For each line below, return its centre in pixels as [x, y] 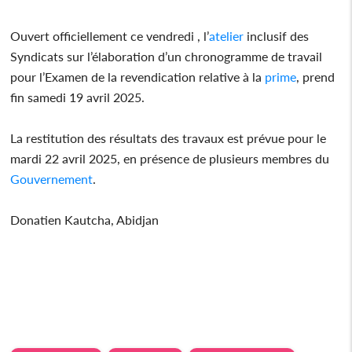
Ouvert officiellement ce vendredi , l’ [110, 35]
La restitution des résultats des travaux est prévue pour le [169, 137]
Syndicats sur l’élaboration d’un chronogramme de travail [167, 56]
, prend [316, 76]
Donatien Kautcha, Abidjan [86, 219]
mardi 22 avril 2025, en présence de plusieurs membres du [170, 158]
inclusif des [277, 35]
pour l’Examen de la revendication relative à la [138, 76]
